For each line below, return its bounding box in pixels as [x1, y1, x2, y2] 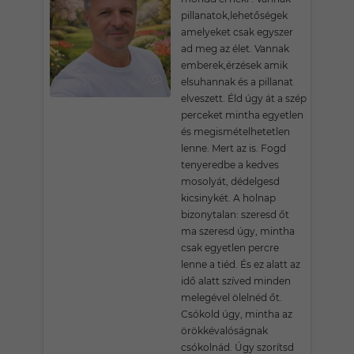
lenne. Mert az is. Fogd [181, 142, 286, 154]
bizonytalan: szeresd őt [181, 209, 289, 220]
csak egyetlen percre [181, 242, 279, 254]
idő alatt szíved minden [181, 275, 291, 287]
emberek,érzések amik [181, 59, 288, 71]
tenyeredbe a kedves [181, 159, 279, 171]
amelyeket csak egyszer [181, 26, 293, 38]
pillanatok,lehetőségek [181, 9, 288, 21]
